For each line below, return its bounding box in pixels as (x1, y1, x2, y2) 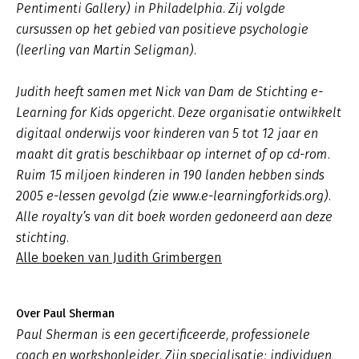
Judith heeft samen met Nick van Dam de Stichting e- (16, 84, 323, 99)
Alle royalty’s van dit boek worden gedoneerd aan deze (16, 209, 333, 224)
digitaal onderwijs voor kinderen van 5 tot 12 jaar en (16, 126, 318, 141)
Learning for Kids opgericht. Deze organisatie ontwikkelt (16, 105, 341, 120)
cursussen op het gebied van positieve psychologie (16, 22, 309, 37)
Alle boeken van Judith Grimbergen (16, 250, 222, 265)
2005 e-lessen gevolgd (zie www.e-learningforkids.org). (16, 188, 331, 204)
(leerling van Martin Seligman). (16, 42, 196, 58)
